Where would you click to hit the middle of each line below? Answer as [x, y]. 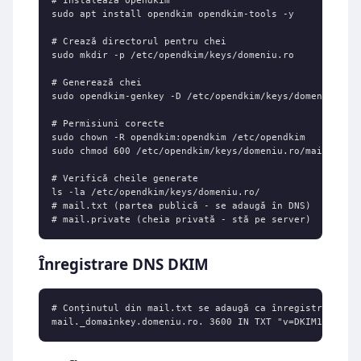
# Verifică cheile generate [125, 178]
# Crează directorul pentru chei [139, 41]
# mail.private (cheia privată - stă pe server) [181, 220]
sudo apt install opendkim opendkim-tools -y [173, 14]
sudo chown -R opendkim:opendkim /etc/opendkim [178, 137]
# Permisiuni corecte [108, 124]
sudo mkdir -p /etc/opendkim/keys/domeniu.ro [173, 55]
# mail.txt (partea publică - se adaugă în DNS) [181, 206]
